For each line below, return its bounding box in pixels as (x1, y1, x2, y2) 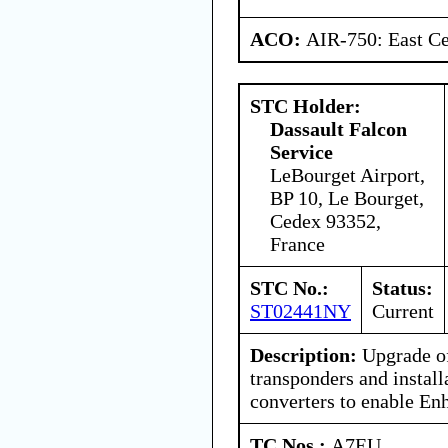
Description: (250, 343, 357, 366)
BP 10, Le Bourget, (270, 186, 424, 209)
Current (372, 299, 434, 322)
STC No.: (250, 276, 329, 299)
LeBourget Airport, (270, 163, 425, 186)
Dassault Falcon (270, 117, 407, 140)
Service (270, 140, 333, 163)
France (270, 232, 325, 255)
